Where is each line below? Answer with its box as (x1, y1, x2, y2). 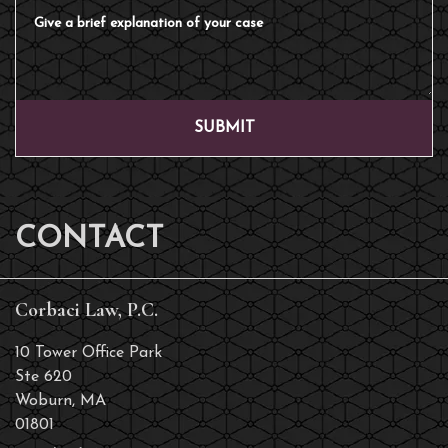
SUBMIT (193, 119, 255, 136)
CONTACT (15, 223, 164, 255)
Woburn (15, 392, 72, 409)
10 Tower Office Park (15, 344, 162, 361)
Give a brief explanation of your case (15, 2, 284, 19)
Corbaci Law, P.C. (15, 297, 158, 322)
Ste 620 (15, 368, 72, 385)
